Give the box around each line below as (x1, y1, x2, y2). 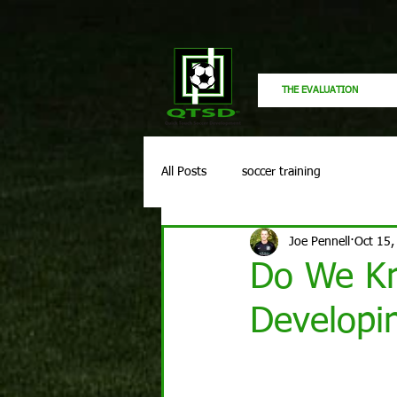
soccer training (242, 166, 321, 178)
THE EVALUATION (281, 85, 358, 95)
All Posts (161, 166, 206, 178)
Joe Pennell (289, 235, 350, 248)
